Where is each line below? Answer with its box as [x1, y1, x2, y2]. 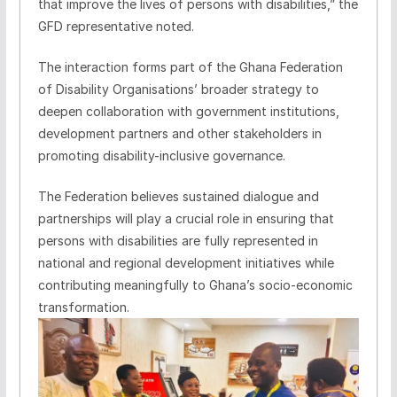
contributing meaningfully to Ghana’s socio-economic [37, 276, 353, 292]
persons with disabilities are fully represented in [37, 232, 318, 248]
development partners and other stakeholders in [37, 125, 322, 141]
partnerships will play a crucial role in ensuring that [37, 210, 334, 226]
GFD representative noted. [37, 18, 194, 34]
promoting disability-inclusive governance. [37, 147, 285, 163]
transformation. [37, 299, 129, 315]
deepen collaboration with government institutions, [37, 103, 339, 119]
